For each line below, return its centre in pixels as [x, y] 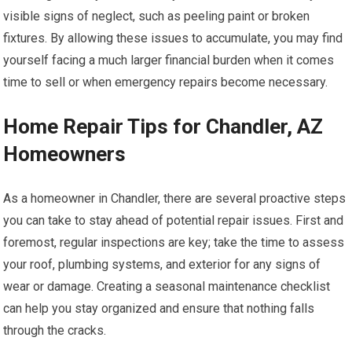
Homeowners [65, 154]
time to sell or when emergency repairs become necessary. [166, 82]
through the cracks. [55, 330]
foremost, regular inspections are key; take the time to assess [174, 242]
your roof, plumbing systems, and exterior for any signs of [162, 264]
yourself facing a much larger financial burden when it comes [169, 60]
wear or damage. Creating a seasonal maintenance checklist [167, 286]
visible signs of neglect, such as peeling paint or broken [157, 16]
